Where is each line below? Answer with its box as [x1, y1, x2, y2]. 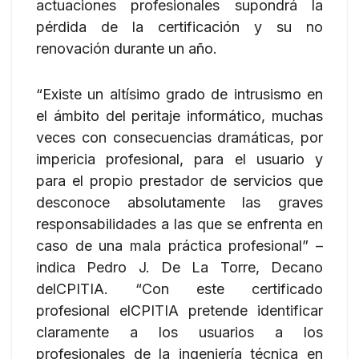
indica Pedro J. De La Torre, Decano [36, 258, 323, 276]
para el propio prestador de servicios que [36, 171, 323, 189]
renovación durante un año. [36, 39, 217, 57]
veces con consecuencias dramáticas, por [36, 128, 323, 146]
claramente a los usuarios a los [36, 323, 323, 341]
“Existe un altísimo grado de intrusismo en [36, 85, 323, 103]
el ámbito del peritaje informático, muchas [36, 107, 323, 124]
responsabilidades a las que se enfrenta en [36, 215, 323, 232]
